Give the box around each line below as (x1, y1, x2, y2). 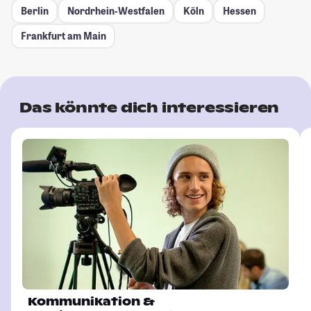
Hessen (222, 4, 256, 18)
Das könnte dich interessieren (19, 98, 280, 117)
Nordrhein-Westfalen (67, 4, 165, 18)
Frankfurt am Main (20, 29, 106, 43)
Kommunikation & (28, 294, 155, 309)
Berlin (20, 4, 49, 18)
